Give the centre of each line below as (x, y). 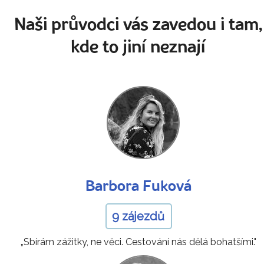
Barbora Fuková (138, 187)
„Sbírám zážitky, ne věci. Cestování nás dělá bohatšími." (138, 242)
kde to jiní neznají (138, 48)
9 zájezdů (138, 216)
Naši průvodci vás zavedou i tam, (138, 25)
